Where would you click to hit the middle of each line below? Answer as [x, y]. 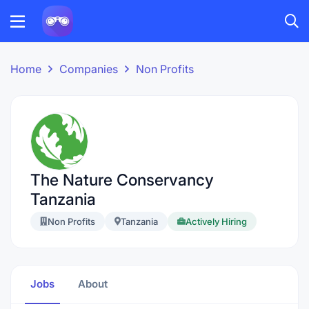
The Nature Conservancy [122, 180]
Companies [89, 69]
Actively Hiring [216, 221]
